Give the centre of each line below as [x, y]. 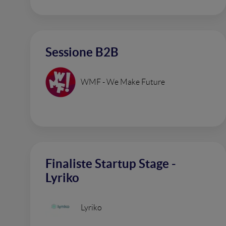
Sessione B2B [82, 52]
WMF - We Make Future [123, 82]
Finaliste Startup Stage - [111, 164]
